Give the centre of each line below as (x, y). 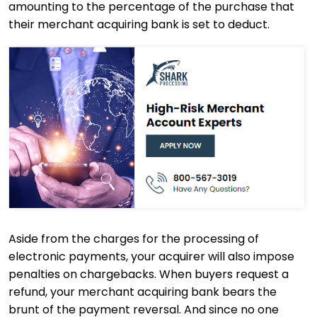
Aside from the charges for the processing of (134, 238)
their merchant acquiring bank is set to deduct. (139, 24)
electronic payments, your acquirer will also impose (151, 256)
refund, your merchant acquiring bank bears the (143, 292)
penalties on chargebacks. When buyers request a (149, 274)
